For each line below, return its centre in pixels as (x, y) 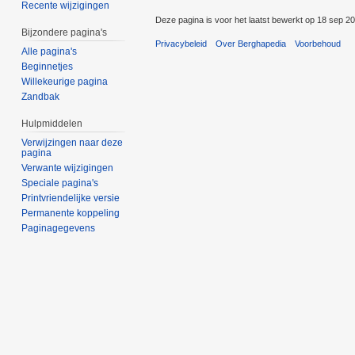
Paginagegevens (59, 228)
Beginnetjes (48, 67)
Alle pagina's (50, 52)
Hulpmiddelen (52, 124)
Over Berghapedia (251, 44)
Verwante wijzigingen (68, 168)
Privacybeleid (181, 44)
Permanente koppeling (71, 213)
